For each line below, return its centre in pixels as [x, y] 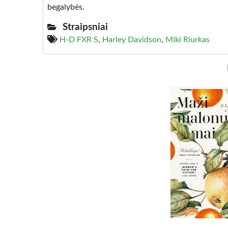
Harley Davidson [132, 40]
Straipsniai [85, 27]
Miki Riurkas [188, 40]
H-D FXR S [79, 40]
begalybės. [66, 7]
